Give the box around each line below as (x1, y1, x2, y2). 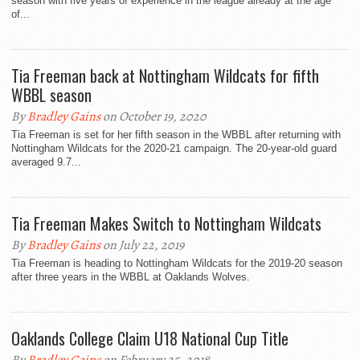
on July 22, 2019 (100, 236, 184, 255)
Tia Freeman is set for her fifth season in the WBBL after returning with (11, 129, 341, 141)
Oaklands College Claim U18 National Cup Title (11, 326, 288, 351)
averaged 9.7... (11, 156, 81, 169)
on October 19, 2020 (100, 108, 207, 126)
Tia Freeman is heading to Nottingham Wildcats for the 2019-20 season (11, 257, 342, 270)
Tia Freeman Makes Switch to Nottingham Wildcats (11, 211, 321, 236)
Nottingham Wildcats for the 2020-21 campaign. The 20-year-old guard (11, 142, 337, 155)
